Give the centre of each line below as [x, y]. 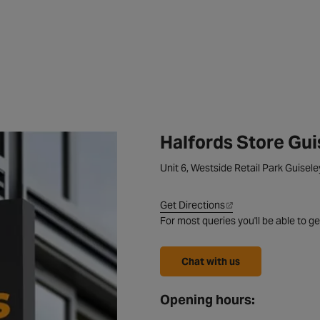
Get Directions [192, 205]
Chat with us [211, 261]
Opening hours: [207, 300]
